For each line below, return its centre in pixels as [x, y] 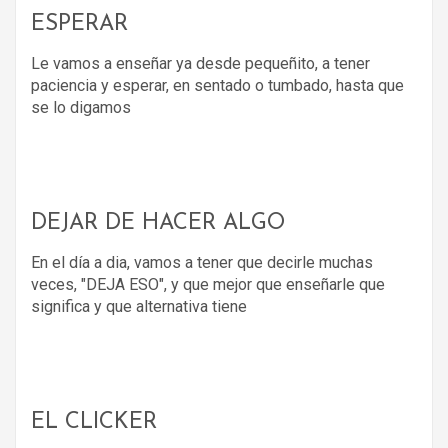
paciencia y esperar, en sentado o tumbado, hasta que [217, 85]
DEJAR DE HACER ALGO [158, 223]
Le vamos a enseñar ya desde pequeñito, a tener [200, 63]
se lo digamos [81, 107]
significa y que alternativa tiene [139, 306]
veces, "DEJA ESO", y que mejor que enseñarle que [208, 284]
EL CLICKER [94, 422]
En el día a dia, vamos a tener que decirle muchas [202, 262]
